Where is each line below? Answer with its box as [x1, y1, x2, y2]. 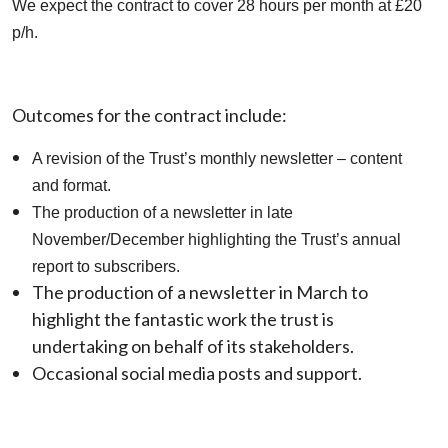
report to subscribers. [32, 258, 180, 275]
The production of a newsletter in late [32, 204, 293, 221]
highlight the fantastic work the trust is [32, 308, 334, 330]
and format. [32, 177, 111, 194]
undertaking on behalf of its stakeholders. [32, 335, 354, 357]
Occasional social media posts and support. [32, 362, 362, 384]
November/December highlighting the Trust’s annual [32, 231, 401, 248]
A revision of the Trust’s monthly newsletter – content [32, 150, 402, 167]
